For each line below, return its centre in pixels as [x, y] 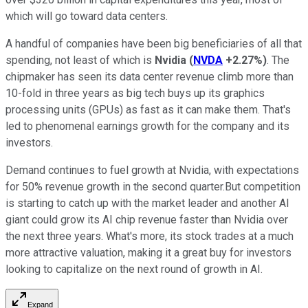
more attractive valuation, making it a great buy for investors [148, 252]
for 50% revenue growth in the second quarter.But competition [153, 186]
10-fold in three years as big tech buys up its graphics [135, 93]
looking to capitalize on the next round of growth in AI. [134, 269]
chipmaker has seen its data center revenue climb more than [150, 76]
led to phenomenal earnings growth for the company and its [147, 126]
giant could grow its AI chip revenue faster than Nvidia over [147, 219]
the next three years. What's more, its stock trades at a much [150, 236]
